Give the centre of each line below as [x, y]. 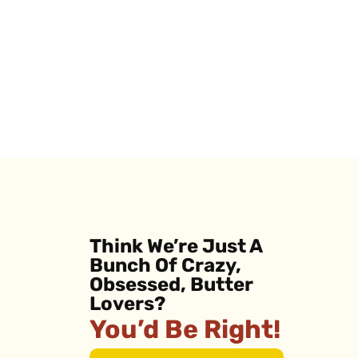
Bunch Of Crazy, [165, 267]
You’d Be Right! [185, 331]
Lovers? [127, 305]
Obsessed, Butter [171, 286]
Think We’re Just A [175, 247]
